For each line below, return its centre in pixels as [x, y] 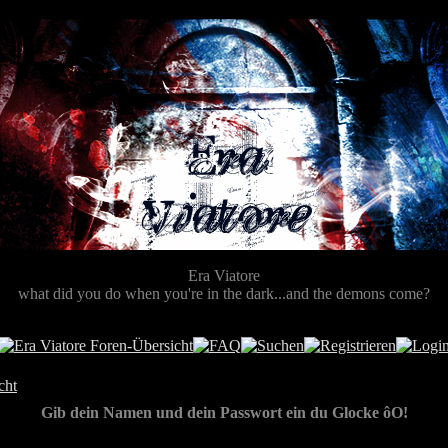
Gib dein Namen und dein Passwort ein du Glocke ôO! [224, 412]
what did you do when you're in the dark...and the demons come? [224, 293]
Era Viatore [224, 275]
